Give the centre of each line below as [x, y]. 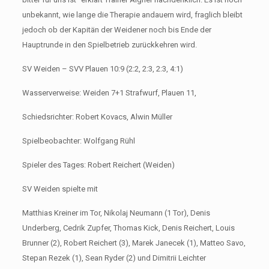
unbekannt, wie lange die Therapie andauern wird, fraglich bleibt [132, 15]
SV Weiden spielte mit [60, 189]
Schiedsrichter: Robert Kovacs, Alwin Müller [97, 117]
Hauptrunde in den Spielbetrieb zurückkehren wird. [109, 45]
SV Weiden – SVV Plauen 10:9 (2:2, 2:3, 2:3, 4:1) [102, 69]
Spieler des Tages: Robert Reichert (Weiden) [98, 165]
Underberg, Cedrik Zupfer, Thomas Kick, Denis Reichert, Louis [128, 228]
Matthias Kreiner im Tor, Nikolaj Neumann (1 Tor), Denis [116, 213]
